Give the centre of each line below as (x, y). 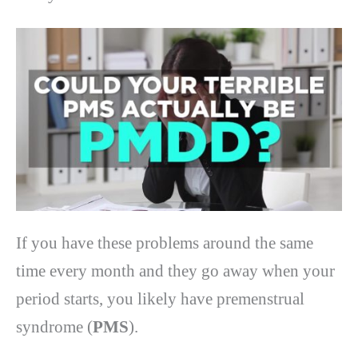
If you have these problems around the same (165, 243)
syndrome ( (54, 327)
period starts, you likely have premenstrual (160, 299)
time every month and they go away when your (175, 271)
